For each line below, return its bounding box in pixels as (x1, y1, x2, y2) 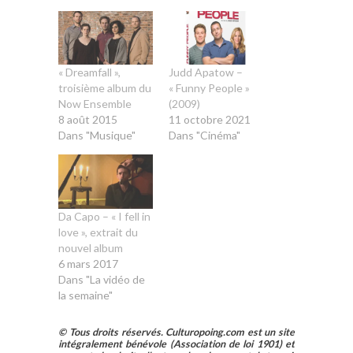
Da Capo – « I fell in (58, 210, 150, 224)
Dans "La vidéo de (58, 273, 145, 287)
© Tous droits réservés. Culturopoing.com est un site (58, 326, 295, 339)
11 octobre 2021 (169, 113, 251, 127)
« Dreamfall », (58, 65, 121, 80)
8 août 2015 (58, 113, 117, 127)
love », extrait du (58, 225, 138, 240)
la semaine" (58, 288, 113, 303)
